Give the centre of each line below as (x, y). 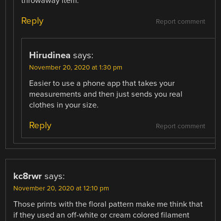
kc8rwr (28, 176)
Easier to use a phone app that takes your (102, 84)
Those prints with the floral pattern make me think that (108, 204)
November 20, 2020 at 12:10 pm (61, 189)
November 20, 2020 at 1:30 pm (76, 68)
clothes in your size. (64, 105)
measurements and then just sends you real (106, 94)
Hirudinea (50, 55)
